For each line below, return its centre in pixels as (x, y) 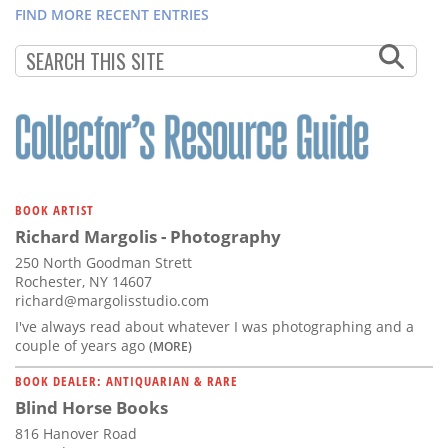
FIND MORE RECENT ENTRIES (112, 14)
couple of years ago (82, 345)
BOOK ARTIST (54, 209)
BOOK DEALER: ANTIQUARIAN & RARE (126, 380)
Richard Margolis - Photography (148, 236)
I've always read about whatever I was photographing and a (214, 326)
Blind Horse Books (91, 407)
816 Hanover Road (76, 433)
